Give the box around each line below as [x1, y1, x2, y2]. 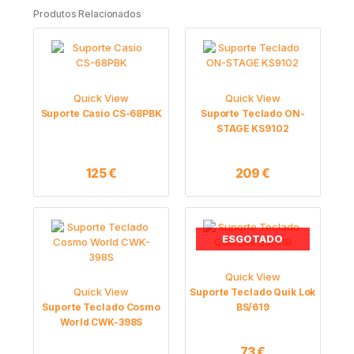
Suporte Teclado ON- [200, 107, 305, 119]
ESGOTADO [222, 232, 284, 246]
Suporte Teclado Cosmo [42, 300, 160, 313]
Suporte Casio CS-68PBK [40, 107, 162, 119]
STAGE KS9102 [217, 122, 289, 134]
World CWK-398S [60, 315, 143, 328]
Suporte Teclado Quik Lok [190, 285, 316, 298]
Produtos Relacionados [33, 7, 141, 20]
